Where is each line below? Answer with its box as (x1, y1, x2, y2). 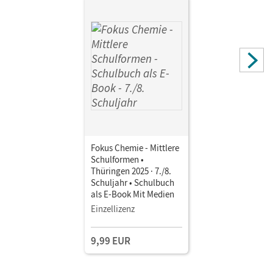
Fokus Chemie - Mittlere (91, 141, 179, 154)
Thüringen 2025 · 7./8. (91, 165, 171, 177)
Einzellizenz (91, 202, 135, 214)
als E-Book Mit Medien (91, 188, 174, 200)
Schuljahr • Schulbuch (91, 176, 174, 188)
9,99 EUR (91, 233, 130, 247)
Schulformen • (91, 153, 144, 165)
